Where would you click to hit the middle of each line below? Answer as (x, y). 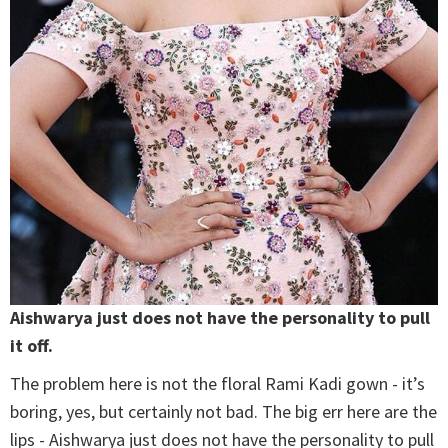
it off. (31, 346)
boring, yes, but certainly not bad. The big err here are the (223, 412)
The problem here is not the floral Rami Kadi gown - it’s (217, 384)
